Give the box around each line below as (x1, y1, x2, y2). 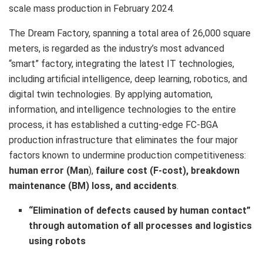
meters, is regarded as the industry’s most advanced (9, 42, 224, 54)
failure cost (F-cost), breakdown (96, 164, 240, 176)
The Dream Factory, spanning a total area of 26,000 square (9, 27, 251, 39)
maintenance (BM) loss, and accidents (9, 180, 177, 191)
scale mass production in (9, 2, 113, 14)
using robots (29, 235, 86, 247)
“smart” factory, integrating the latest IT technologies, (9, 58, 234, 69)
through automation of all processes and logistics (29, 220, 252, 231)
